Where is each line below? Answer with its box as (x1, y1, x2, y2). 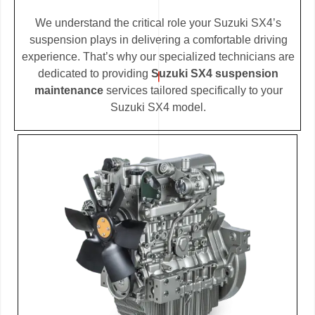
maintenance (34, 84, 103, 96)
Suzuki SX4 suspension (151, 67, 278, 79)
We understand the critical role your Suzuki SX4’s (35, 16, 281, 29)
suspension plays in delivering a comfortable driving (29, 33, 288, 46)
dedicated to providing (38, 67, 151, 79)
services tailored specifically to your (103, 84, 283, 96)
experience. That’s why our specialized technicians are (22, 50, 295, 63)
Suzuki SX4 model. (110, 101, 206, 113)
